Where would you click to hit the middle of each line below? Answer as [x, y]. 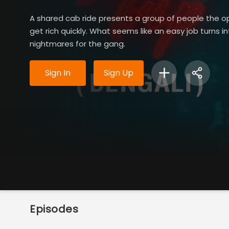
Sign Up [119, 73]
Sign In [58, 73]
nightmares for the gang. [77, 43]
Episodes [54, 209]
